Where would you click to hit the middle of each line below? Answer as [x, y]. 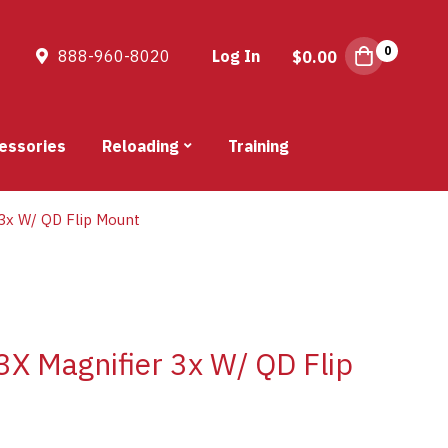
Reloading [140, 146]
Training [258, 146]
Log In [236, 56]
